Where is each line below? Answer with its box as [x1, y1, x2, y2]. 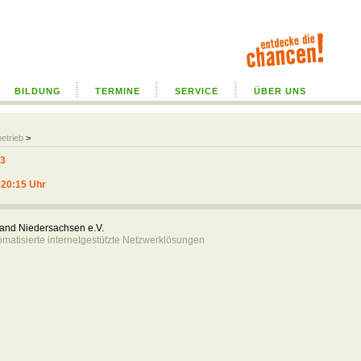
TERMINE [94, 86, 140, 96]
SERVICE [175, 86, 218, 96]
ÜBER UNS [254, 86, 306, 96]
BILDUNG [14, 86, 61, 96]
